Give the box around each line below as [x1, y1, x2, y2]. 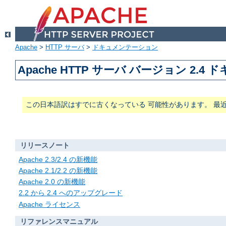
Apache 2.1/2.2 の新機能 [19, 166, 97, 175]
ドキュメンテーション [92, 43, 158, 51]
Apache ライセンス [19, 200, 80, 208]
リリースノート [20, 141, 70, 150]
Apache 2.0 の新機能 [19, 178, 85, 186]
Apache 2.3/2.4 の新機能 [19, 155, 97, 163]
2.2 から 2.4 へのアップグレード [19, 189, 123, 197]
